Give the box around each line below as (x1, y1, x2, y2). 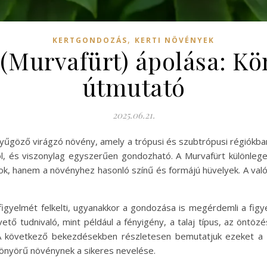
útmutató (82, 71, 185, 103)
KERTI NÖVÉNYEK (135, 35, 215, 45)
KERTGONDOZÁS (52, 35, 128, 45)
